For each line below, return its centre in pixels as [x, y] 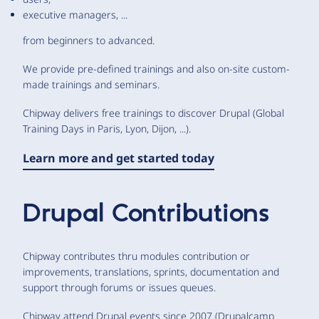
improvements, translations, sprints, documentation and [151, 272]
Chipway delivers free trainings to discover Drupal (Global [153, 113]
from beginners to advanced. [89, 41]
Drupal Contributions [146, 215]
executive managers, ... [75, 15]
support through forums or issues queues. [119, 288]
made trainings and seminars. [91, 85]
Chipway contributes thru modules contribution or [136, 256]
